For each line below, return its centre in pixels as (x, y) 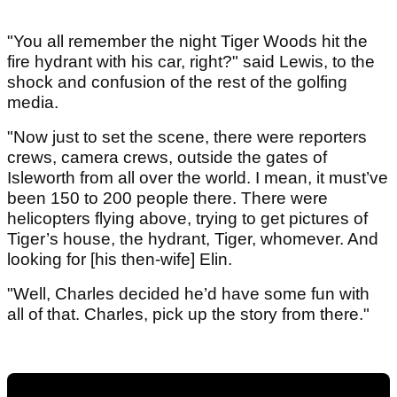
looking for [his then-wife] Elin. (120, 260)
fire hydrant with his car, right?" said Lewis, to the (191, 62)
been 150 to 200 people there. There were (167, 198)
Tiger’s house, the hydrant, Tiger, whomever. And (193, 239)
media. (35, 103)
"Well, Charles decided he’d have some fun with (188, 294)
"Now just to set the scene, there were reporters (187, 137)
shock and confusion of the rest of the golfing (177, 82)
